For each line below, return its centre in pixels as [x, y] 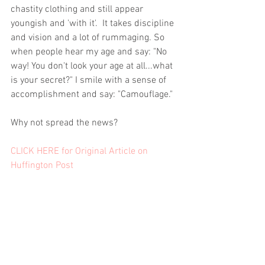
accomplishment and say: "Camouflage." [93, 95]
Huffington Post [42, 166]
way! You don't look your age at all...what [93, 66]
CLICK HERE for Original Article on [80, 151]
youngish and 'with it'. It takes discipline [93, 24]
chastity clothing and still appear [78, 9]
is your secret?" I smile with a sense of [90, 80]
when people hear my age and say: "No [90, 52]
